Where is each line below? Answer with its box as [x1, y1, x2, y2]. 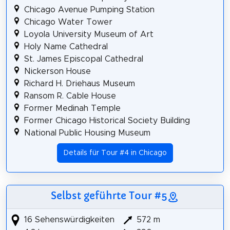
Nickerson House [24, 67, 91, 75]
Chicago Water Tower [24, 17, 112, 26]
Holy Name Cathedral [24, 42, 108, 51]
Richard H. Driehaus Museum [24, 79, 135, 88]
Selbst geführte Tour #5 [51, 189, 167, 202]
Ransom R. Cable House [24, 91, 116, 100]
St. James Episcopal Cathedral [24, 54, 143, 63]
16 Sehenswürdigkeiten [21, 216, 114, 224]
